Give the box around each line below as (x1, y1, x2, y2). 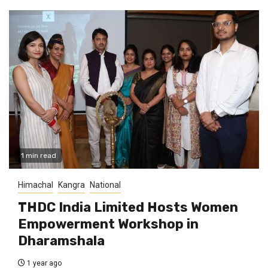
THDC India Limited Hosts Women (18, 199, 238, 216)
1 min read (21, 151, 56, 160)
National (90, 180, 121, 190)
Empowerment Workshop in (18, 216, 199, 233)
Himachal (18, 180, 53, 190)
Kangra (58, 180, 85, 190)
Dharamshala (18, 233, 105, 249)
